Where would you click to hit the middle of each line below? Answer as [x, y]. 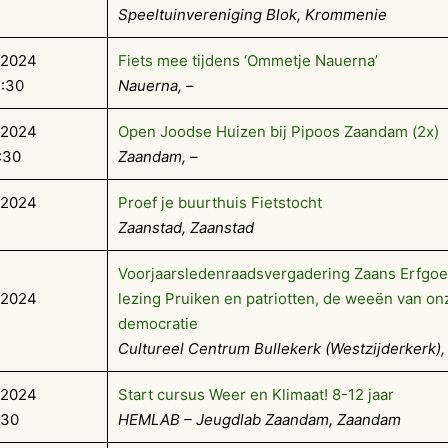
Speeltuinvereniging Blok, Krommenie [252, 15]
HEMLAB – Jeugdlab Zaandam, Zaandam [259, 420]
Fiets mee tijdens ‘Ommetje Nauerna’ [248, 61]
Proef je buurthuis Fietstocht [220, 203]
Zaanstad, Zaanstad [186, 228]
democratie [158, 324]
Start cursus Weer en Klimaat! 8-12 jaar [256, 395]
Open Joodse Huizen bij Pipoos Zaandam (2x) [278, 132]
